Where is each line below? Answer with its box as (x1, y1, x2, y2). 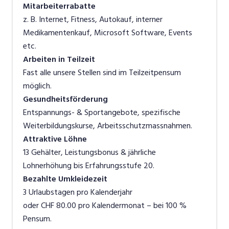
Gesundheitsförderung (23, 92, 108, 106)
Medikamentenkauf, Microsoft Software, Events (23, 26, 192, 39)
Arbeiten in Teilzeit (23, 52, 95, 66)
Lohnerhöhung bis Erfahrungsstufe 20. (23, 158, 154, 172)
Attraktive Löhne (23, 132, 87, 146)
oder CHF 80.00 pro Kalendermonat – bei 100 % (23, 198, 187, 212)
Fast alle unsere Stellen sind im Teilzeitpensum (23, 65, 181, 79)
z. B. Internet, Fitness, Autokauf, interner (23, 12, 163, 26)
